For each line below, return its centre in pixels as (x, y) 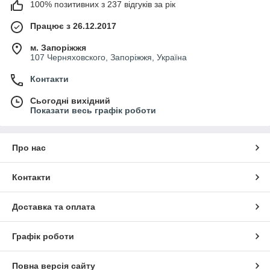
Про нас (29, 147)
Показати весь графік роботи (93, 110)
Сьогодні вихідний (70, 100)
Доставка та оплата (54, 206)
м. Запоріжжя (58, 47)
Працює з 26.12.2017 (73, 26)
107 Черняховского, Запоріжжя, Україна (108, 57)
